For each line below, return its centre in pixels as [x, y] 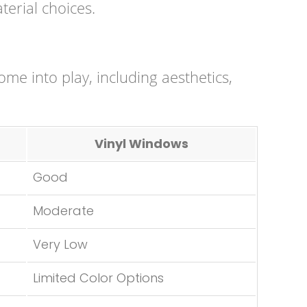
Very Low [60, 244]
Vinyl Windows [142, 144]
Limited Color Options [98, 278]
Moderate [63, 211]
